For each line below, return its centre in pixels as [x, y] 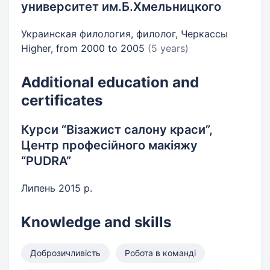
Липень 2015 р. [57, 188]
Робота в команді [160, 253]
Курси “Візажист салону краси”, [117, 130]
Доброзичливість [65, 253]
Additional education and [110, 82]
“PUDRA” [46, 161]
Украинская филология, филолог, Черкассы [124, 34]
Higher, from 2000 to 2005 [84, 48]
